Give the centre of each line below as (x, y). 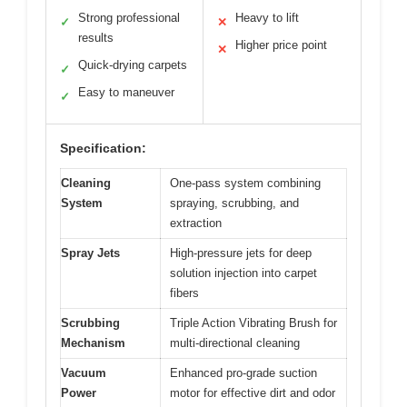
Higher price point (281, 45)
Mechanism (93, 343)
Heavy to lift (267, 18)
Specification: (103, 149)
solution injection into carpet (243, 273)
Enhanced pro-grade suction (243, 373)
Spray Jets (90, 253)
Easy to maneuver (126, 93)
